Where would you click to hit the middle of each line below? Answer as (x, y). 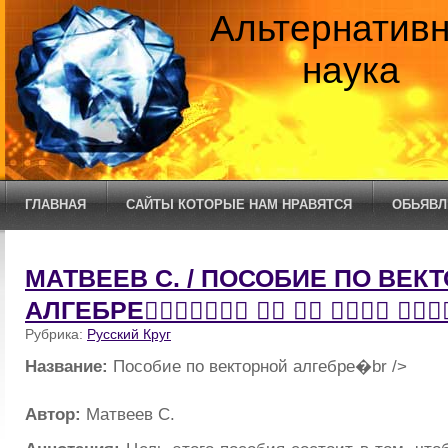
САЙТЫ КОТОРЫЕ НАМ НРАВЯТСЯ (239, 204)
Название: (66, 365)
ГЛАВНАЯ (55, 204)
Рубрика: (56, 334)
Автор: (53, 413)
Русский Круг (129, 334)
